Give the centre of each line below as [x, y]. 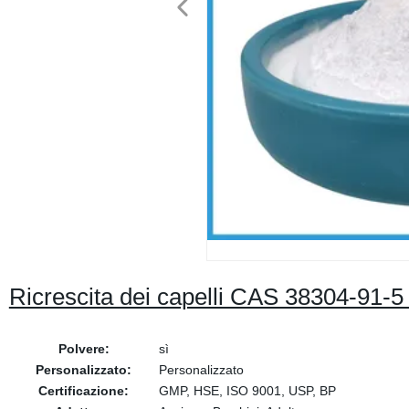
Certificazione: [84, 391]
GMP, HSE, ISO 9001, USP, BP [247, 391]
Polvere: [84, 349]
